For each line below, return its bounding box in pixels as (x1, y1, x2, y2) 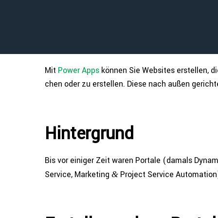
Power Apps (58, 65, 99, 76)
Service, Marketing (45, 169, 111, 180)
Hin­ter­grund (45, 122, 134, 146)
